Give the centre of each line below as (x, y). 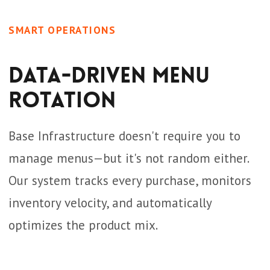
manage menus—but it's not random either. (128, 158)
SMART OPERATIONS (62, 30)
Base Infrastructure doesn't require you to (124, 136)
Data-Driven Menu (109, 76)
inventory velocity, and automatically (110, 203)
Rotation (62, 100)
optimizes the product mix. (83, 225)
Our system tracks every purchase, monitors (130, 181)
